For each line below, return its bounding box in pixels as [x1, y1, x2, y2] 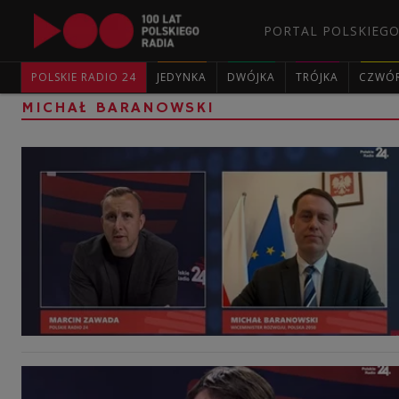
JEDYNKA [157, 69, 207, 85]
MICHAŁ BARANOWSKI [21, 98, 215, 118]
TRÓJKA [296, 69, 338, 85]
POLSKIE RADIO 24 [31, 69, 136, 85]
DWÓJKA [227, 69, 275, 85]
